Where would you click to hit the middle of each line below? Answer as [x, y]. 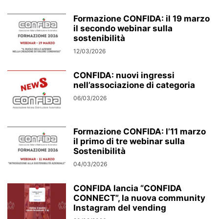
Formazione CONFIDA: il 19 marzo [142, 19]
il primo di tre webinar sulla [129, 141]
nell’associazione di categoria [134, 85]
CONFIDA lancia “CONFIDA [128, 188]
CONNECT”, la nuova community [139, 198]
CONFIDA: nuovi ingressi [124, 75]
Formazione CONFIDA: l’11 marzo [140, 131]
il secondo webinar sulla [123, 28]
